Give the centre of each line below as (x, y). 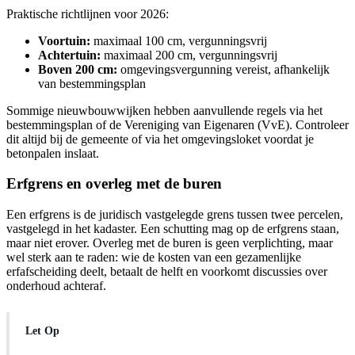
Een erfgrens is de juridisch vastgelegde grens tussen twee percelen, (175, 215)
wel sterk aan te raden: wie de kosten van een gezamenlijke (154, 258)
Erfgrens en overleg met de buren (114, 184)
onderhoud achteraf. (56, 286)
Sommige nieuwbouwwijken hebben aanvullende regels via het (164, 110)
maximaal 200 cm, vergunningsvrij (189, 55)
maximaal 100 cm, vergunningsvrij (179, 40)
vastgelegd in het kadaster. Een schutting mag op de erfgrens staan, (173, 229)
